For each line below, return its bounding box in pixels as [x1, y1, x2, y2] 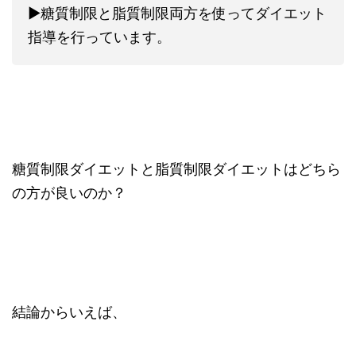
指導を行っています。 [28, 29, 171, 45]
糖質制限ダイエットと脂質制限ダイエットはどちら [12, 161, 341, 177]
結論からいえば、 [12, 304, 126, 320]
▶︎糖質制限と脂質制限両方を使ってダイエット [28, 5, 327, 21]
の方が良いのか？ [12, 184, 126, 201]
